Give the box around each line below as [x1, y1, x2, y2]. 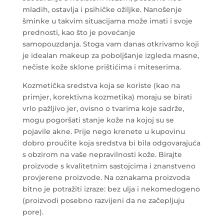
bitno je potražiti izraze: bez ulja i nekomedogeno [22, 184, 200, 194]
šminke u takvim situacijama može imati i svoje [22, 16, 192, 26]
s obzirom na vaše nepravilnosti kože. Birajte [22, 150, 182, 159]
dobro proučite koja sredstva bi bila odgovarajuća [22, 138, 200, 148]
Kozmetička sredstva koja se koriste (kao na [22, 81, 180, 90]
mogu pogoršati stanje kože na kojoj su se [22, 115, 174, 125]
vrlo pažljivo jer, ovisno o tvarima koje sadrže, [22, 104, 184, 113]
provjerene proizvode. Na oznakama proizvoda [22, 173, 190, 182]
